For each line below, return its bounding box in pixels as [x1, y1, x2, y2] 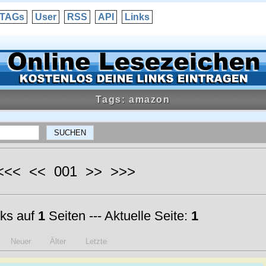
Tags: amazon [96, 94, 170, 104]
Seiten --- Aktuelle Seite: [45, 208, 191, 223]
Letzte [85, 237, 107, 246]
